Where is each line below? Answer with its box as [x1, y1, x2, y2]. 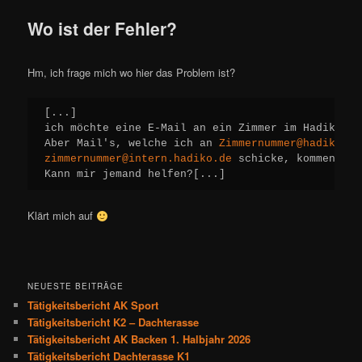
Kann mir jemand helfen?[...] [44, 168, 226, 181]
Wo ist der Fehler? [27, 16, 178, 41]
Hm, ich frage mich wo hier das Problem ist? [27, 64, 236, 80]
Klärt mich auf [27, 208, 97, 224]
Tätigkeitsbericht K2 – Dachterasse [27, 314, 200, 330]
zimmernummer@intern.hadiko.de [44, 153, 233, 166]
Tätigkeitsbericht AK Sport [27, 297, 159, 313]
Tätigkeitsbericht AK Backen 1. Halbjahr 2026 [27, 330, 251, 347]
